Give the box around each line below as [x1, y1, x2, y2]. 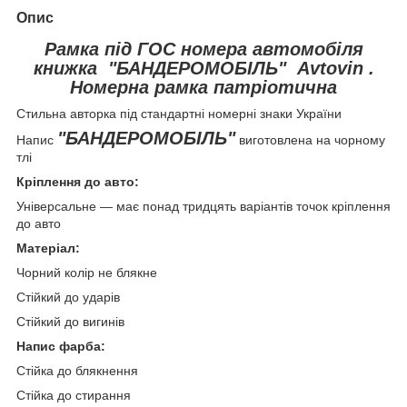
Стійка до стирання [16, 387, 131, 402]
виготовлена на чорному [235, 132, 385, 147]
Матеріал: [16, 240, 80, 255]
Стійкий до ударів [16, 289, 120, 304]
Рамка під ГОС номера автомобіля [44, 38, 363, 59]
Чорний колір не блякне [16, 264, 157, 280]
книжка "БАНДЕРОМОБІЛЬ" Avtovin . [33, 57, 374, 78]
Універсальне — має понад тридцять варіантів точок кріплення [16, 198, 391, 213]
